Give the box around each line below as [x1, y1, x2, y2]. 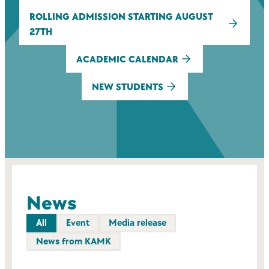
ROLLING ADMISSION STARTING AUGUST [29, 11, 213, 23]
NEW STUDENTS [91, 81, 163, 93]
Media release [109, 217, 166, 229]
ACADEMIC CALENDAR [76, 53, 178, 65]
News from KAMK [36, 236, 111, 247]
